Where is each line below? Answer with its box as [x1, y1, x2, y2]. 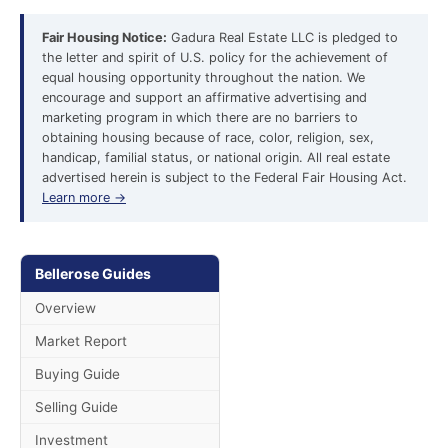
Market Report [35, 333, 127, 349]
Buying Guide [35, 366, 120, 382]
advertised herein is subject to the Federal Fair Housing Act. [42, 170, 407, 185]
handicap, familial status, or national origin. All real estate [42, 150, 390, 165]
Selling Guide [35, 399, 118, 415]
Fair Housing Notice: [42, 30, 167, 45]
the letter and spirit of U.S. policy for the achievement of [42, 50, 388, 65]
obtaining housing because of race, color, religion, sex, [42, 130, 374, 145]
